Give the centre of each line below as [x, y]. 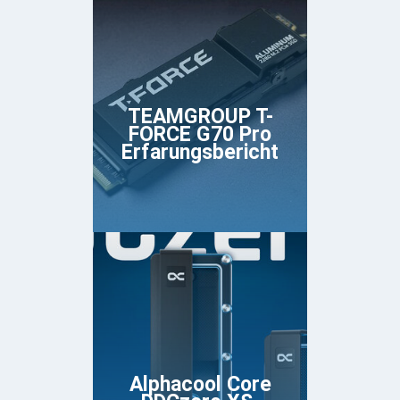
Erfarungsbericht [200, 153]
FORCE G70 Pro [200, 135]
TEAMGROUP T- [200, 117]
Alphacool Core [200, 385]
